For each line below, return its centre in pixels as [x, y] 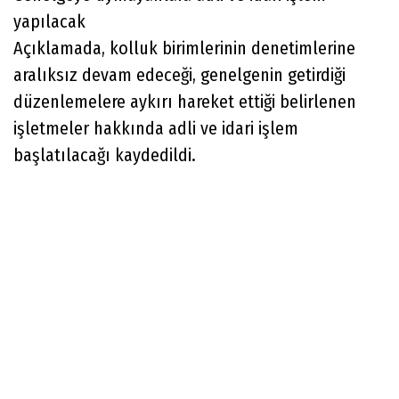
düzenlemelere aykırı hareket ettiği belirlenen [185, 101]
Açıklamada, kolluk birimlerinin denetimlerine [184, 48]
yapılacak [49, 21]
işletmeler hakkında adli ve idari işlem [156, 128]
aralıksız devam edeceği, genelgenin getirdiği [179, 74]
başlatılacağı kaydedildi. [105, 155]
